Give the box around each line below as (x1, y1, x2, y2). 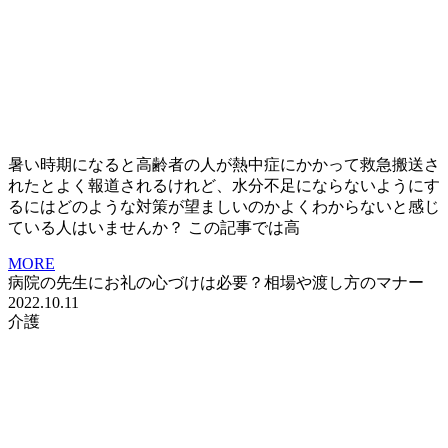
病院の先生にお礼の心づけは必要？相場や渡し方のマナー (8, 274, 424, 292)
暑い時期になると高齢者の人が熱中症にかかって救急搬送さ (8, 156, 440, 174)
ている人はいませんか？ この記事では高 (8, 219, 300, 237)
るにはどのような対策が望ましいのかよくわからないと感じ (8, 198, 440, 216)
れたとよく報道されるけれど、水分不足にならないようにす (8, 177, 440, 195)
